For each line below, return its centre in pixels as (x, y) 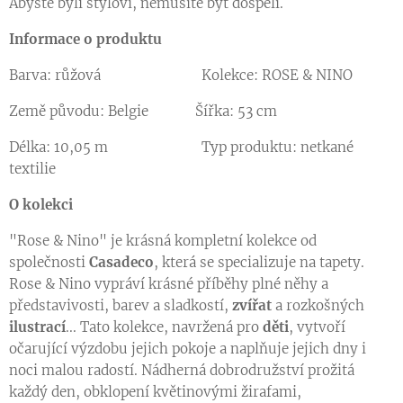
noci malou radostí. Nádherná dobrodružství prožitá (182, 370)
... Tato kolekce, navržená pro (164, 327)
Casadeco (121, 262)
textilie (32, 169)
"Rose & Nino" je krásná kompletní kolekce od (163, 241)
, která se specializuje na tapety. (259, 262)
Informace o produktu (85, 39)
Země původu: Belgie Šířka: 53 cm (143, 111)
